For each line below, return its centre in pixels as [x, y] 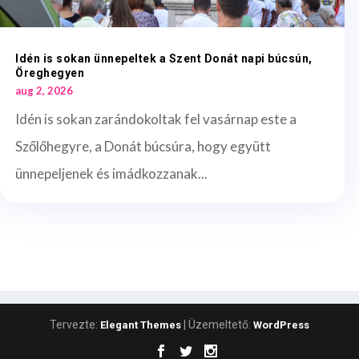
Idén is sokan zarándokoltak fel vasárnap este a [156, 119]
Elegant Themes [141, 325]
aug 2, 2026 [44, 91]
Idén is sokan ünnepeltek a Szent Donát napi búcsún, [164, 59]
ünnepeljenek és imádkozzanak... [111, 174]
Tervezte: [75, 325]
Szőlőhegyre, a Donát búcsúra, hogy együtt [143, 147]
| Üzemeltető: [217, 325]
